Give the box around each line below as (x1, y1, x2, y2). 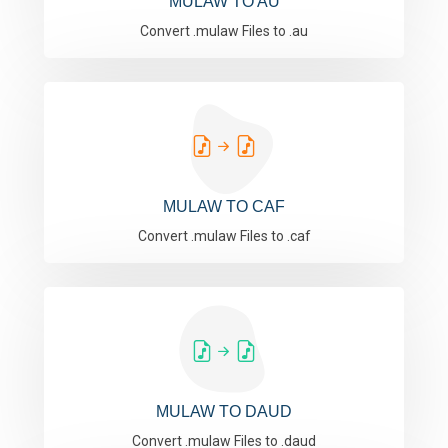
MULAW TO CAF (163, 198, 285, 215)
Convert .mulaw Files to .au (140, 23, 308, 39)
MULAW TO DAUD (156, 403, 292, 420)
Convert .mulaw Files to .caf (137, 228, 311, 244)
